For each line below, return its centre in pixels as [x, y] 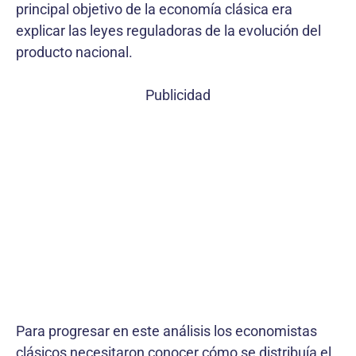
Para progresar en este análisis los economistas [166, 331]
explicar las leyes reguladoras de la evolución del [168, 30]
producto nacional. [74, 52]
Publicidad [178, 95]
